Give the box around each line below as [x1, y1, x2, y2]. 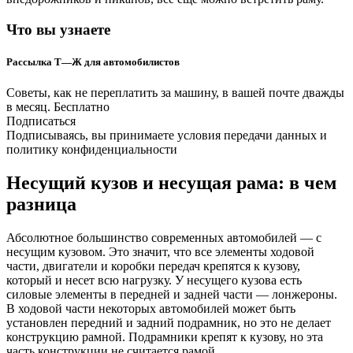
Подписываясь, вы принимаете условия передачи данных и [6, 128, 327, 142]
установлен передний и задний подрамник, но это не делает [6, 315, 331, 329]
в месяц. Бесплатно [6, 99, 110, 113]
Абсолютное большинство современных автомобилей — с [6, 230, 321, 244]
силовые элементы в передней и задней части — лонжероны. [6, 287, 337, 301]
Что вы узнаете [6, 20, 110, 38]
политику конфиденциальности [6, 142, 177, 156]
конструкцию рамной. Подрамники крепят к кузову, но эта [6, 329, 323, 344]
